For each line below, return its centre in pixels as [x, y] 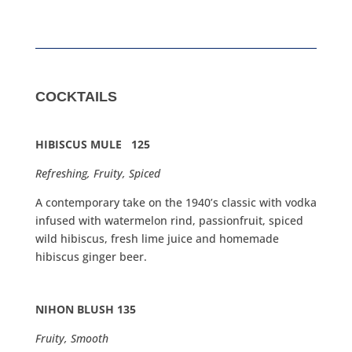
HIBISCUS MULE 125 [92, 145]
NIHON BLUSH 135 [85, 310]
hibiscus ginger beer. [91, 257]
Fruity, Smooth [71, 339]
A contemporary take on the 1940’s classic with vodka [176, 203]
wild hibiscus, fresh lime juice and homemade [157, 239]
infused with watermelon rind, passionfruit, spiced [169, 221]
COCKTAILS [76, 97]
